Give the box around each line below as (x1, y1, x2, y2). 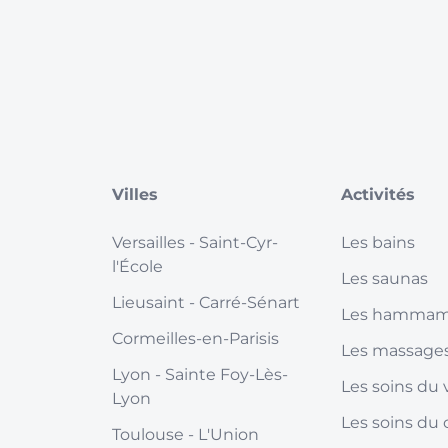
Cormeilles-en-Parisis (112, 329, 279, 348)
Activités (340, 185, 415, 204)
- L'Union (188, 425, 259, 444)
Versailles (112, 233, 189, 252)
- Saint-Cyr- (189, 233, 278, 252)
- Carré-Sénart (189, 293, 300, 312)
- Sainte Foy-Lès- (155, 365, 288, 384)
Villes (112, 185, 158, 204)
